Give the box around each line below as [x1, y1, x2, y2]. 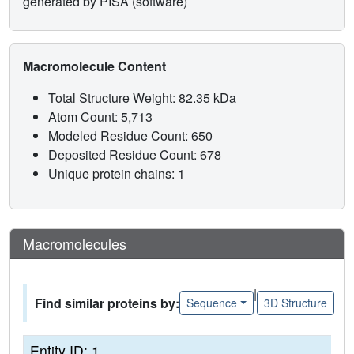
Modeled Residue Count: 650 [48, 126, 216, 145]
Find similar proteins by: [35, 293, 179, 312]
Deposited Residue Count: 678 [48, 145, 224, 164]
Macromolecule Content [23, 56, 169, 75]
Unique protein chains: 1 [48, 164, 185, 183]
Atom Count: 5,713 [48, 107, 156, 126]
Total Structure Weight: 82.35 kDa [48, 88, 239, 107]
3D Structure [263, 295, 327, 311]
